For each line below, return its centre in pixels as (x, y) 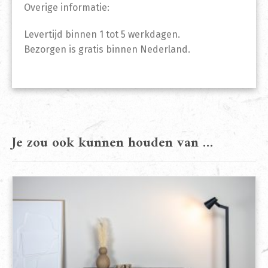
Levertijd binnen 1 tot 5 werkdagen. (102, 35)
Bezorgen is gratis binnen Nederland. (107, 50)
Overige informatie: (67, 8)
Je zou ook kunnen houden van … (112, 144)
